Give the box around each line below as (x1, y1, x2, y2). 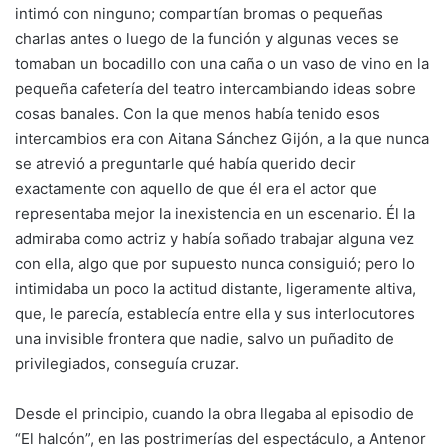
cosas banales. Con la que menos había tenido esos (15, 104, 380, 123)
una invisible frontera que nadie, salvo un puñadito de (15, 329, 394, 348)
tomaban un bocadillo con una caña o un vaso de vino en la (15, 54, 429, 73)
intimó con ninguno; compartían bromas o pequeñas (15, 4, 383, 23)
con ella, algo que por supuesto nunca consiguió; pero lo (15, 254, 415, 273)
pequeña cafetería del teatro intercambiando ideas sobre (15, 79, 416, 98)
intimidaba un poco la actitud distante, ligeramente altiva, (15, 279, 416, 298)
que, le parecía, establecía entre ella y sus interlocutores (15, 304, 415, 323)
